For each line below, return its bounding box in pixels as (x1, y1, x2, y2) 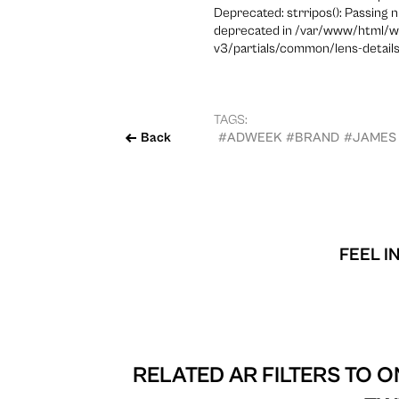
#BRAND (286, 129, 339, 145)
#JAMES (344, 129, 396, 145)
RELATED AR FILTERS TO (132, 362, 377, 388)
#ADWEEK (218, 129, 281, 145)
